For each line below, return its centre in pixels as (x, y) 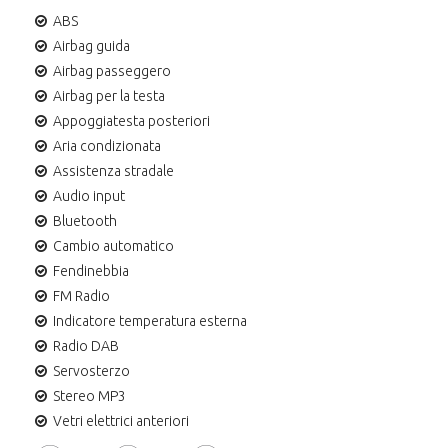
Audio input (89, 195)
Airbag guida (91, 45)
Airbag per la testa (109, 95)
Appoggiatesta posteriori (131, 120)
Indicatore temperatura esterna (150, 320)
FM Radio (81, 295)
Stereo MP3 (89, 395)
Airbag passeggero (112, 70)
